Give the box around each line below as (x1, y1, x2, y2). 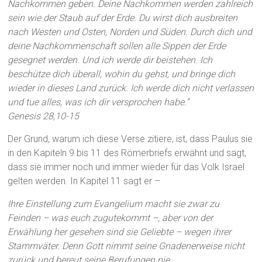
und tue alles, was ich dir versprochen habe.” (8, 96, 189, 108)
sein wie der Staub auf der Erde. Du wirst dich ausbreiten (8, 12, 238, 24)
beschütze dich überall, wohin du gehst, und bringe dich (8, 68, 236, 80)
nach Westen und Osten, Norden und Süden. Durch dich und (8, 26, 253, 38)
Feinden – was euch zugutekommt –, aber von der (8, 212, 213, 224)
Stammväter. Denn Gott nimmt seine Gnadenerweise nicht (8, 240, 245, 252)
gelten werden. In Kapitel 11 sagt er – (8, 175, 161, 187)
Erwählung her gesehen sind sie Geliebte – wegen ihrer (8, 226, 232, 238)
